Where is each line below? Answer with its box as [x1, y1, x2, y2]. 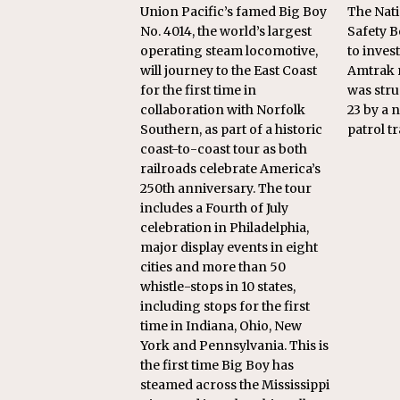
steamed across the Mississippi [140, 377, 329, 394]
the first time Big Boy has [140, 357, 294, 374]
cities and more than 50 [140, 259, 286, 276]
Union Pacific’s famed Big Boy [140, 4, 327, 21]
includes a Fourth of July [140, 200, 288, 217]
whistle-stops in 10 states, [140, 279, 296, 296]
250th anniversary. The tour [140, 180, 312, 197]
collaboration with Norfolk [140, 102, 305, 119]
